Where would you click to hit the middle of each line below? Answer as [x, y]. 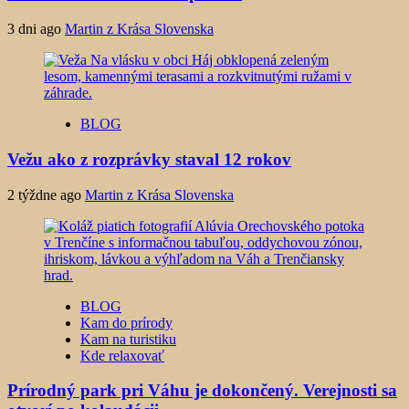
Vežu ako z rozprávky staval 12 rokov [149, 159]
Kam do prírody [126, 322]
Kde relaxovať [122, 355]
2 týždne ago [46, 194]
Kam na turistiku [128, 339]
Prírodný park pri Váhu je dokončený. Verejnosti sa [202, 391]
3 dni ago [36, 29]
